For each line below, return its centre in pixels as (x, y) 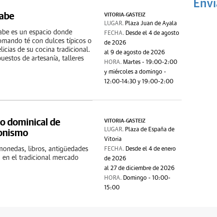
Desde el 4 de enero (151, 149)
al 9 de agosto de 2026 (135, 53)
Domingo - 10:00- (147, 178)
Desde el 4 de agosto (153, 33)
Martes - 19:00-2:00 (150, 62)
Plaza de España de (150, 130)
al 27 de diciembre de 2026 (140, 169)
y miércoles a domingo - (135, 72)
